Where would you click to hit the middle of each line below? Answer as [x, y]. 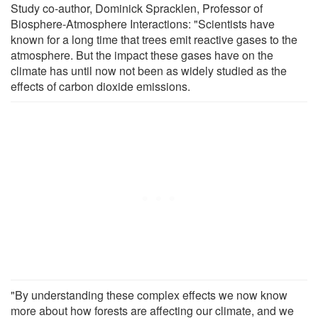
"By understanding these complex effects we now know [149, 295]
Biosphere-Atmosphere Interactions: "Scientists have [143, 23]
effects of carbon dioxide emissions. [100, 86]
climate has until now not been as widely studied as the [149, 70]
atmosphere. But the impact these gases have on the [142, 55]
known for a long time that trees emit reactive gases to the [154, 39]
